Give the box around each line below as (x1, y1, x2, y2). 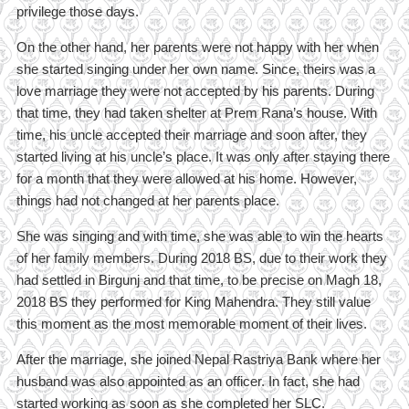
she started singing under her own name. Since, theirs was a (16, 61, 375, 78)
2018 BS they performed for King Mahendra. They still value (16, 294, 371, 310)
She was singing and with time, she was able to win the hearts (16, 228, 383, 245)
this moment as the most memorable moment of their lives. (16, 316, 367, 332)
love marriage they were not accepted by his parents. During (16, 83, 374, 100)
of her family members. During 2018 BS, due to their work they (16, 250, 387, 267)
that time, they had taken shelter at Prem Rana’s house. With (16, 105, 377, 121)
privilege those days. (16, 4, 139, 20)
